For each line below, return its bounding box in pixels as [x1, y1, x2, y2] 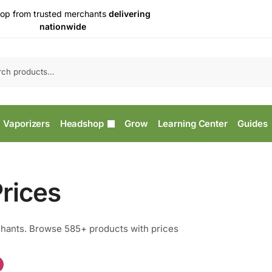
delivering [109, 8, 151, 19]
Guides [237, 118, 268, 129]
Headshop [59, 118, 104, 129]
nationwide [39, 21, 86, 32]
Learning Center [158, 118, 228, 129]
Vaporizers [3, 118, 50, 129]
